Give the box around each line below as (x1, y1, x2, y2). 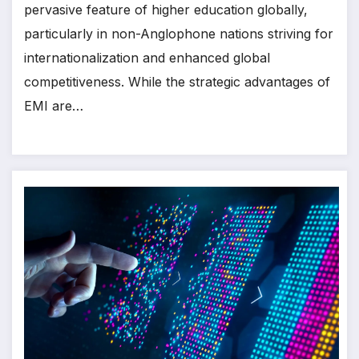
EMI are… (24, 98, 83, 115)
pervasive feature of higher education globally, (24, 2, 308, 18)
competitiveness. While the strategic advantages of (24, 74, 330, 91)
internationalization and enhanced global (24, 50, 270, 67)
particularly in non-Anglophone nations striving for (24, 26, 333, 42)
